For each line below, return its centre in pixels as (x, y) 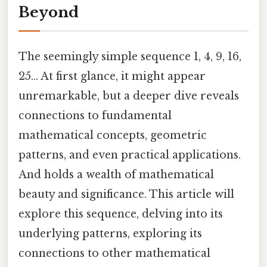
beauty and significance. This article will (126, 194)
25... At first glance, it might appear (112, 76)
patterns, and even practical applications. (130, 155)
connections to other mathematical (114, 253)
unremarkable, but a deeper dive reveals (129, 96)
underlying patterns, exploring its (110, 233)
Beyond (49, 12)
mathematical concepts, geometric (113, 135)
